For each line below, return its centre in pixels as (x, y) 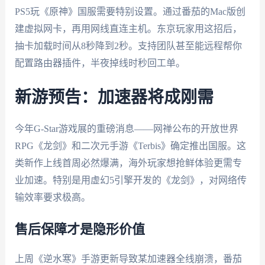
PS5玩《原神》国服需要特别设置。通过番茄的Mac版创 (130, 11)
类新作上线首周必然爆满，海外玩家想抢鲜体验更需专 (128, 163)
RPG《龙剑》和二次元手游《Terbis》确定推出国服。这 (130, 146)
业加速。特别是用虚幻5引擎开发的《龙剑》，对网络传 (130, 180)
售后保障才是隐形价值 (80, 230)
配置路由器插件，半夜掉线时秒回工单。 (100, 63)
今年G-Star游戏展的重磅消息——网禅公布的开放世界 (126, 128)
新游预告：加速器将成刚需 (114, 97)
